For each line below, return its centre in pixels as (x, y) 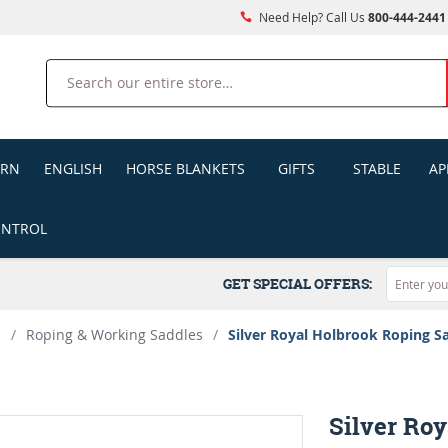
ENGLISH (72, 168)
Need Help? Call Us (311, 17)
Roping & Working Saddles (114, 334)
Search (68, 70)
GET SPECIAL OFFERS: (300, 283)
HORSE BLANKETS (185, 168)
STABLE (376, 168)
